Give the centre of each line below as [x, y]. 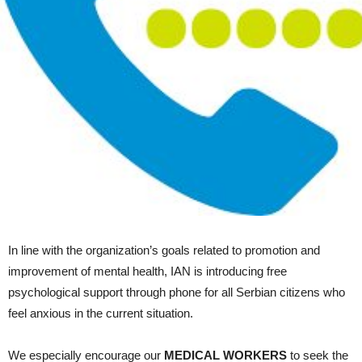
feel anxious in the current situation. [101, 313]
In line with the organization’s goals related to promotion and [164, 250]
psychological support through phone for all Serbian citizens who [177, 292]
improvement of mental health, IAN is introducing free [147, 271]
